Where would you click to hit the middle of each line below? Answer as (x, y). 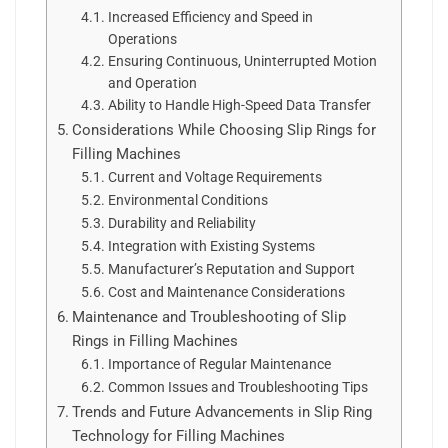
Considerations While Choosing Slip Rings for (224, 130)
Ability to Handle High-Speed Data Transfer (239, 105)
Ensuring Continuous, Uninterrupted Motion (242, 61)
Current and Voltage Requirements (214, 177)
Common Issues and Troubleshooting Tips (237, 387)
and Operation (152, 83)
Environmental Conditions (187, 200)
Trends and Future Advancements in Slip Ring (222, 412)
